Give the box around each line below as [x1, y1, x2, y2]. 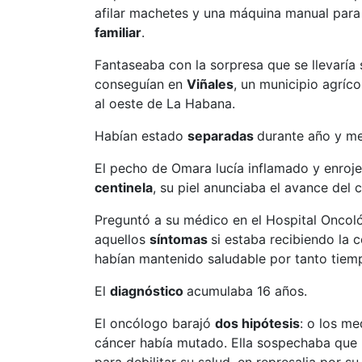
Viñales [187, 76, 234, 92]
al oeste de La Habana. [95, 95, 235, 112]
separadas [187, 128, 257, 144]
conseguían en [95, 76, 187, 92]
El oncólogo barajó [95, 315, 215, 331]
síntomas [149, 231, 211, 247]
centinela [95, 179, 153, 196]
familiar [95, 24, 141, 40]
